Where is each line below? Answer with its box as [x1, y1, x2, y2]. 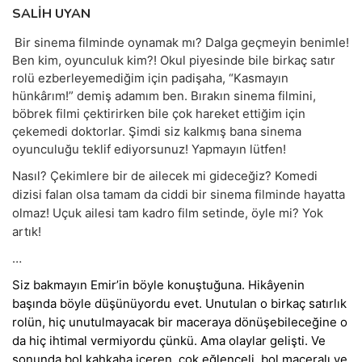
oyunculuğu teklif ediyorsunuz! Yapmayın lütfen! [12, 141, 286, 157]
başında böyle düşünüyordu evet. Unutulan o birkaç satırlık [12, 296, 347, 311]
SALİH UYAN [12, 5, 90, 23]
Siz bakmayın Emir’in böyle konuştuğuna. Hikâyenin [12, 277, 305, 293]
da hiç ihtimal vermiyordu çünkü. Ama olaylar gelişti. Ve [12, 333, 326, 348]
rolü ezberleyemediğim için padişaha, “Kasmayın [12, 70, 288, 86]
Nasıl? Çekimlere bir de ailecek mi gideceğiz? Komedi [12, 168, 318, 183]
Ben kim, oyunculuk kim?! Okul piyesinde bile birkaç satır [12, 53, 335, 68]
